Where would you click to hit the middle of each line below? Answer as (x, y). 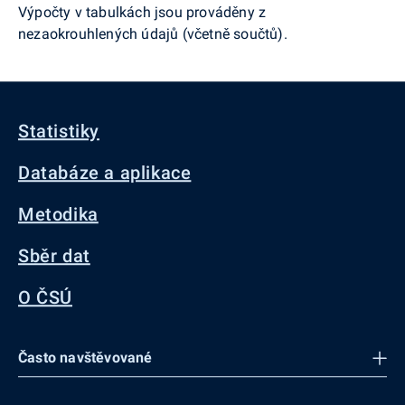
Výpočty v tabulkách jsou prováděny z (142, 12)
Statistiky (59, 131)
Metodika (58, 214)
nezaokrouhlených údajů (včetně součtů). (153, 33)
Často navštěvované (85, 358)
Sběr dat (54, 256)
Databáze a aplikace (105, 173)
